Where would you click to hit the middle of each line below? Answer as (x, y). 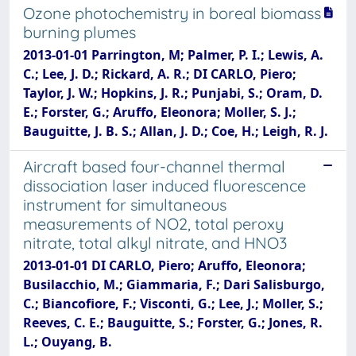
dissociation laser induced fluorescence (164, 186)
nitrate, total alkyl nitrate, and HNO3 (155, 243)
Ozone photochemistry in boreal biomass (172, 13)
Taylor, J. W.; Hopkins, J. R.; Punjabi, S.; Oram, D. (173, 93)
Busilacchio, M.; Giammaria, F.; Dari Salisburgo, (174, 284)
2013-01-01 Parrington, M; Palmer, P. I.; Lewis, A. (173, 55)
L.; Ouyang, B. (68, 342)
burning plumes (79, 32)
